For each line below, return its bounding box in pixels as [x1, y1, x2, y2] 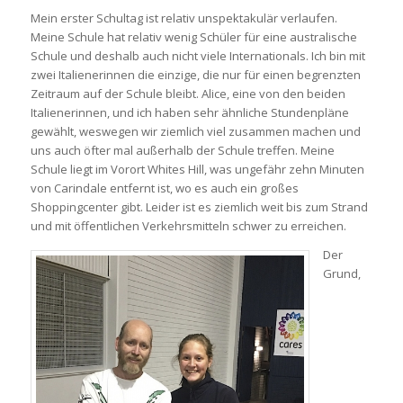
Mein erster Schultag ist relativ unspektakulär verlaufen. [30, 9, 337, 26]
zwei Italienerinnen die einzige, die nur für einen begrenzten [30, 66, 361, 83]
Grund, [322, 265, 361, 282]
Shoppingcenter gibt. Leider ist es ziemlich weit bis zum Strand [30, 198, 368, 215]
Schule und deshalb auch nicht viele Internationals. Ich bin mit [30, 47, 365, 64]
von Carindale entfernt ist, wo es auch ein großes [30, 179, 299, 196]
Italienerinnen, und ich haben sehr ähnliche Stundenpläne [30, 103, 349, 121]
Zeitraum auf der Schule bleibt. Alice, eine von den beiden [30, 85, 345, 102]
